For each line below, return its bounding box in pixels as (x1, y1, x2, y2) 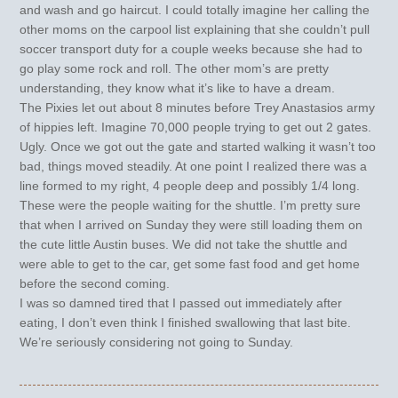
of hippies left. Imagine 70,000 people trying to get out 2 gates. (20, 119, 372, 134)
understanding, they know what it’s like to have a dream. (20, 80, 336, 95)
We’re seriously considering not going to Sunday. (20, 334, 294, 349)
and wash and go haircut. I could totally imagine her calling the (20, 2, 370, 17)
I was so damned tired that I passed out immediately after (20, 295, 343, 310)
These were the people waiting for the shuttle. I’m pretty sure (20, 197, 362, 212)
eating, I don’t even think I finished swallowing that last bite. (20, 314, 352, 330)
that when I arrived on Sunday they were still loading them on (20, 217, 363, 232)
